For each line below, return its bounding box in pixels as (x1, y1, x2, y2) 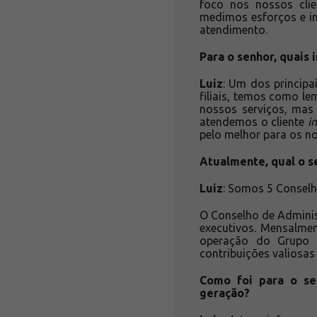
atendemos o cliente (200, 115, 308, 128)
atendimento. (200, 23, 270, 36)
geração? (200, 286, 253, 299)
